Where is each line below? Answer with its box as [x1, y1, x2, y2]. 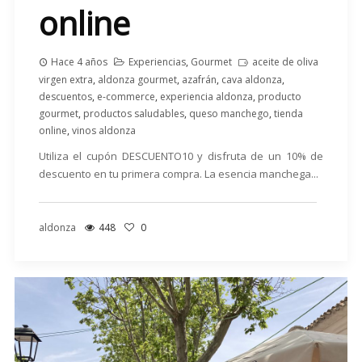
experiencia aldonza [159, 89, 253, 103]
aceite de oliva [251, 54, 318, 69]
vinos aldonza [71, 123, 136, 137]
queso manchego [188, 106, 269, 120]
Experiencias [128, 54, 186, 69]
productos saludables [82, 106, 184, 120]
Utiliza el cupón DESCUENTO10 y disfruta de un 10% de [38, 148, 324, 163]
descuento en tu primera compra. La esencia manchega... [38, 166, 318, 181]
